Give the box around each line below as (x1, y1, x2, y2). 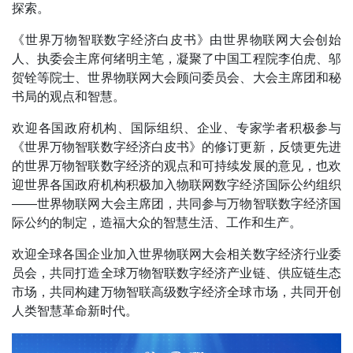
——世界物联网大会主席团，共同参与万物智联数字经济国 (12, 197, 341, 211)
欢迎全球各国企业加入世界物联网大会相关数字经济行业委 (12, 247, 341, 262)
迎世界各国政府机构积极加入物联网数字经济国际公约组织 (12, 178, 341, 192)
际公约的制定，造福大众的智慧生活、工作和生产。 (12, 216, 302, 230)
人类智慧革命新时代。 (12, 304, 138, 318)
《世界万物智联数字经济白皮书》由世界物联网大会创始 (12, 33, 341, 47)
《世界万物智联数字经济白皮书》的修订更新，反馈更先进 (12, 140, 341, 154)
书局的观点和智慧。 (12, 90, 125, 104)
